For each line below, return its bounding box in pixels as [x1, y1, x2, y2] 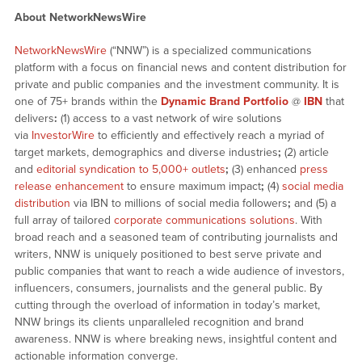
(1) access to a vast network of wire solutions [57, 112, 282, 126]
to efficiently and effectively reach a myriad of [94, 128, 324, 143]
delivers [14, 112, 54, 126]
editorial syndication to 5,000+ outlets [36, 162, 225, 177]
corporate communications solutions [113, 213, 295, 228]
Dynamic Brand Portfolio [160, 95, 288, 109]
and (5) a [290, 196, 336, 211]
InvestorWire [31, 128, 95, 143]
